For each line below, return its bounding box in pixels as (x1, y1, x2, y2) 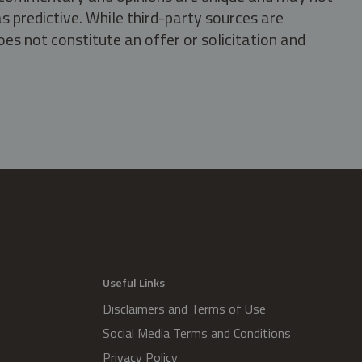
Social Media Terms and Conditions (103, 323, 291, 343)
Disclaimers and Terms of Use (103, 299, 266, 319)
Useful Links (103, 274, 165, 292)
